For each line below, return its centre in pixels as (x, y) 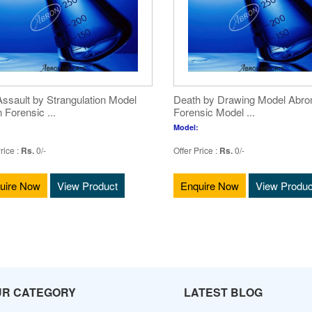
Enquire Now (210, 186)
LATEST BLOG (223, 292)
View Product (87, 186)
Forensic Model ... (214, 112)
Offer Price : (196, 150)
